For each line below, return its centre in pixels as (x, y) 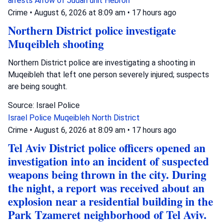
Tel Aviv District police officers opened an (107, 148)
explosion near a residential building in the (111, 201)
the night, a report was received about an (106, 188)
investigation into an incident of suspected (109, 161)
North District (116, 117)
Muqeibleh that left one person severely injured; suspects (109, 74)
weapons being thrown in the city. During (107, 174)
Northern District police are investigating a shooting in (102, 62)
